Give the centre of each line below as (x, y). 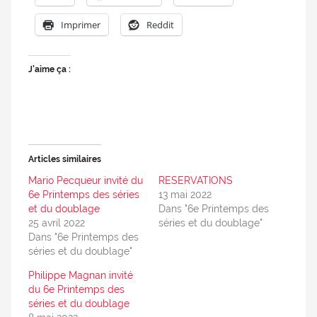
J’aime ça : (50, 69)
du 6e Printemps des (76, 289)
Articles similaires (65, 159)
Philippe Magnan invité (81, 275)
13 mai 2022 (185, 194)
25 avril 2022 (57, 223)
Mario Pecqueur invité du (86, 180)
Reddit (160, 24)
